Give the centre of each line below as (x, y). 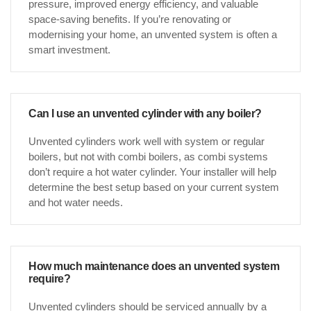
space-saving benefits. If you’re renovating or (130, 19)
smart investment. (69, 50)
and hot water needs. (76, 203)
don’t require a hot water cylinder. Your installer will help (152, 172)
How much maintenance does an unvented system (154, 267)
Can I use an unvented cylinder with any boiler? (145, 114)
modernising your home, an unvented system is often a (153, 35)
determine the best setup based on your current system (154, 187)
